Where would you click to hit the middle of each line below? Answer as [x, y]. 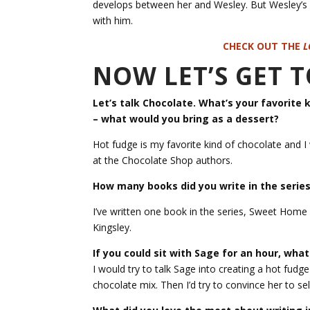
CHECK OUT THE [263, 46]
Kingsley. [112, 228]
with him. [113, 21]
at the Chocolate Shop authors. [163, 161]
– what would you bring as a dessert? [186, 119]
